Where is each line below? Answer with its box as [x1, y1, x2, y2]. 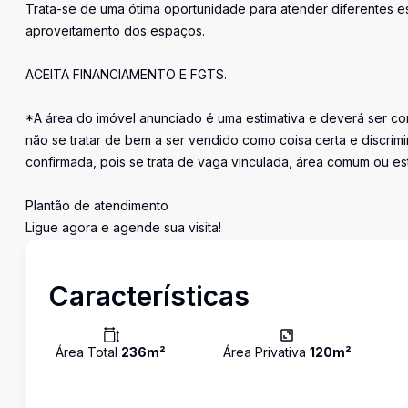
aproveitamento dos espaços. [25, 23, 205, 38]
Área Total [56, 344, 121, 360]
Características [48, 280, 250, 312]
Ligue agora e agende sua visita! [25, 219, 221, 235]
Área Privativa [222, 344, 310, 360]
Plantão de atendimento [25, 198, 168, 213]
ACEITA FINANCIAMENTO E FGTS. [25, 66, 227, 82]
